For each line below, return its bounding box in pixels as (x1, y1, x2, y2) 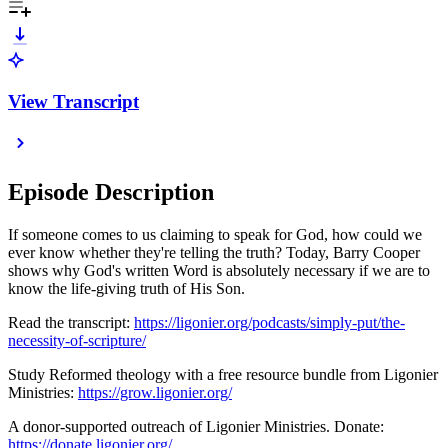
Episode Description (8, 179, 214, 206)
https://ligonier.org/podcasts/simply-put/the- (134, 314, 405, 332)
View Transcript (8, 90, 139, 112)
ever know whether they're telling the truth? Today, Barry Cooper (8, 244, 420, 262)
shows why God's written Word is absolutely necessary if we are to (8, 262, 430, 280)
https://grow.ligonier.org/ (78, 384, 232, 402)
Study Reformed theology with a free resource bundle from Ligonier (8, 366, 438, 384)
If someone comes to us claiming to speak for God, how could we (8, 226, 422, 244)
